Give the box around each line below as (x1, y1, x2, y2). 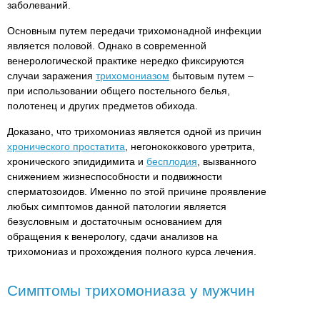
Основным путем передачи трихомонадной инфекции (7, 24, 261, 36)
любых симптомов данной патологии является (7, 200, 226, 212)
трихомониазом (96, 69, 169, 81)
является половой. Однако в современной (7, 39, 206, 51)
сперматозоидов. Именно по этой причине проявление (7, 185, 266, 197)
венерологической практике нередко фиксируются (7, 54, 244, 66)
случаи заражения (7, 69, 96, 81)
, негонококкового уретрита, (125, 140, 255, 152)
